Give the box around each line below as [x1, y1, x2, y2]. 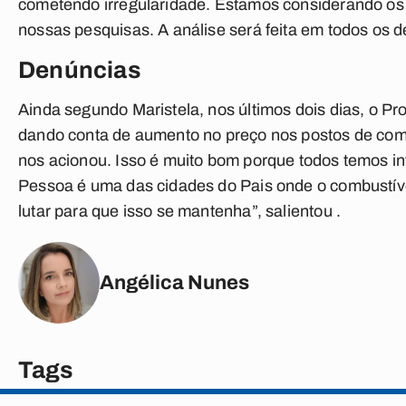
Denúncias [18, 57, 140, 82]
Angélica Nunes [100, 271, 249, 294]
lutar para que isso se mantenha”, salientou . [18, 202, 342, 220]
